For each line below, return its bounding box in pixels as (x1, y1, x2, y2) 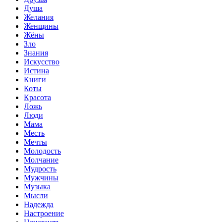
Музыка (24, 182, 51, 191)
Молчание (24, 156, 58, 165)
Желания (24, 13, 54, 22)
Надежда (24, 200, 54, 209)
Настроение (24, 209, 64, 218)
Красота (24, 93, 51, 102)
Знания (24, 49, 48, 57)
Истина (24, 66, 49, 75)
